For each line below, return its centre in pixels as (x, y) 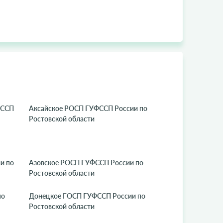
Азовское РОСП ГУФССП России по (86, 163)
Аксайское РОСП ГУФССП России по (88, 108)
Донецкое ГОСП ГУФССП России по (87, 196)
